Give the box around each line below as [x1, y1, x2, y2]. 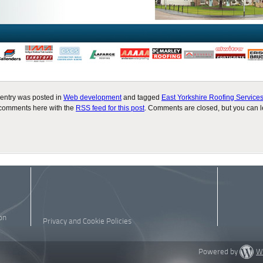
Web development [63, 93, 122, 102]
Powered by [198, 248, 240, 256]
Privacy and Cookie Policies [43, 218, 131, 225]
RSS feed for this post [76, 104, 144, 112]
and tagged [122, 93, 161, 102]
